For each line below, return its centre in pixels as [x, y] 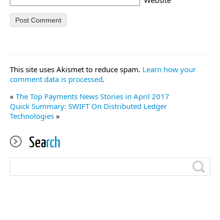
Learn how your [169, 69]
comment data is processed [56, 79]
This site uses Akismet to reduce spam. [76, 69]
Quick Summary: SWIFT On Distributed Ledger [88, 106]
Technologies [32, 116]
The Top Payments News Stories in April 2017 [93, 96]
